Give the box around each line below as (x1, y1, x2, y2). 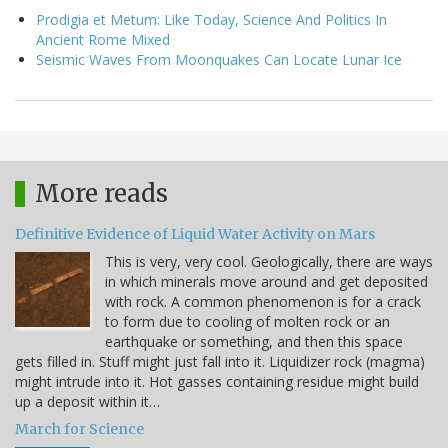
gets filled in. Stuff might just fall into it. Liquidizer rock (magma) (15, 351, 425, 371)
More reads (35, 177, 168, 209)
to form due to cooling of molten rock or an (105, 311, 390, 331)
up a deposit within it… (15, 391, 160, 411)
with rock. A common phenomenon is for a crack (105, 291, 421, 311)
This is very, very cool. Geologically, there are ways (105, 251, 433, 271)
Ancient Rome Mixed (36, 29, 170, 49)
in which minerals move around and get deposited (105, 271, 428, 291)
